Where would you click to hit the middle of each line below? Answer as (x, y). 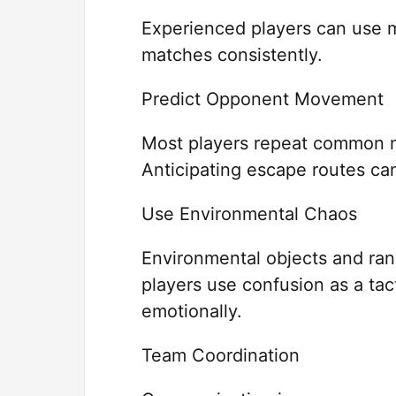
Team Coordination (221, 356)
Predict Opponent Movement (263, 99)
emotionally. (192, 312)
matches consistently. (232, 55)
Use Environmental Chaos (249, 214)
